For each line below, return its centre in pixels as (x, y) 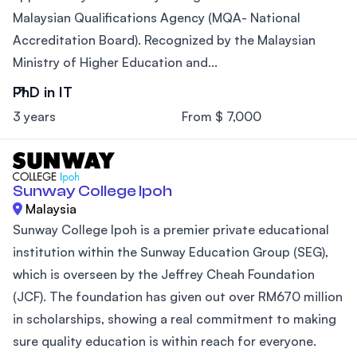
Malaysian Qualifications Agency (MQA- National (157, 18)
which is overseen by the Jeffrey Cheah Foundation (164, 274)
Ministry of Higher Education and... (115, 63)
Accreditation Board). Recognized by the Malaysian (164, 40)
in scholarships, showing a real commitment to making (175, 318)
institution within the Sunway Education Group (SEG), (171, 251)
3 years (34, 117)
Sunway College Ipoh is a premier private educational (171, 229)
